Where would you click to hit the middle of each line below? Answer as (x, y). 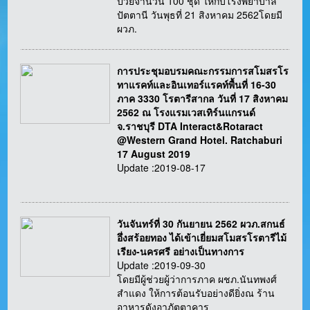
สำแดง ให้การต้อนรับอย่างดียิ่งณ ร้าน (196, 293)
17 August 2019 (154, 154)
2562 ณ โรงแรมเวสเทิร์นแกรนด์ (186, 112)
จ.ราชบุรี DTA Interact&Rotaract (190, 126)
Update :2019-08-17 (162, 168)
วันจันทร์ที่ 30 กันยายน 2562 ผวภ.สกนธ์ (201, 224)
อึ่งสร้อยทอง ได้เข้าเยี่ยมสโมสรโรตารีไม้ (202, 238)
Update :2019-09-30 (162, 265)
